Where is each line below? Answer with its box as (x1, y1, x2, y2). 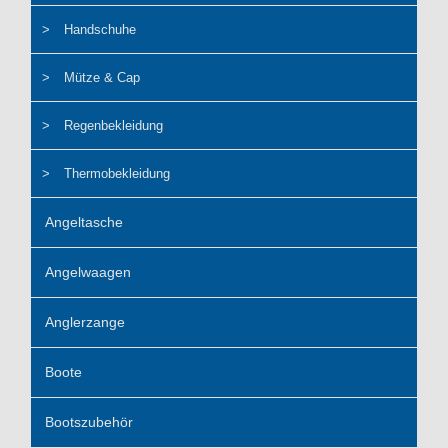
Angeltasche (45, 214, 123, 231)
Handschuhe (64, 22, 137, 38)
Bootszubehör (45, 414, 133, 431)
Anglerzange (45, 314, 125, 331)
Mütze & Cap (64, 70, 141, 86)
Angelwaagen (45, 264, 131, 281)
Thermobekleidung (64, 166, 171, 182)
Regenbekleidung (64, 118, 164, 134)
